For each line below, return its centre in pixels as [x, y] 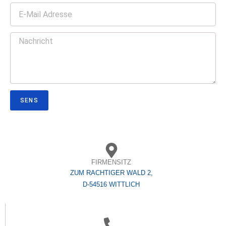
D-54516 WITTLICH [111, 184]
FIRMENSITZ [111, 162]
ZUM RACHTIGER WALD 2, [111, 173]
